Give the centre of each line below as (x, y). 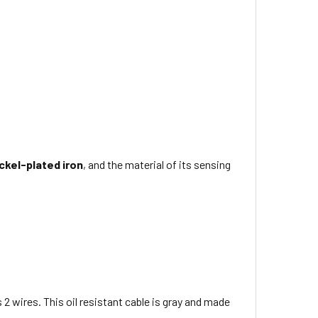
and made (207, 302)
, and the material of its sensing (157, 164)
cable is (143, 302)
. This (53, 302)
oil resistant (95, 302)
